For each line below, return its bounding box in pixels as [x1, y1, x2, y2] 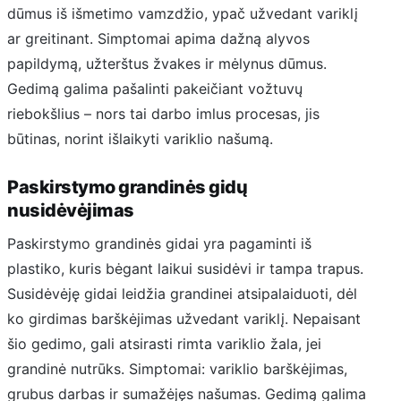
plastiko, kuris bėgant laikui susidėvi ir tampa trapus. [7, 259, 363, 277]
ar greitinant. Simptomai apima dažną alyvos [7, 30, 310, 48]
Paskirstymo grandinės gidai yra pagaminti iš [7, 234, 311, 252]
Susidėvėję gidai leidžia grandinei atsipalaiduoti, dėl [7, 284, 357, 303]
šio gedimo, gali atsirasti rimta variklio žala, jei [7, 334, 321, 353]
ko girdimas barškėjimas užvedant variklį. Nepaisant [7, 309, 361, 328]
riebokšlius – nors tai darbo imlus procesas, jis [7, 105, 320, 124]
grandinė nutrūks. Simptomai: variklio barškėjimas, [7, 359, 347, 378]
